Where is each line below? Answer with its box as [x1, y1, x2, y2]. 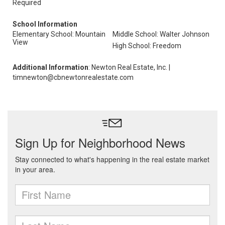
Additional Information [13, 63, 88, 71]
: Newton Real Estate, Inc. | [88, 63, 170, 71]
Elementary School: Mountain [13, 30, 105, 38]
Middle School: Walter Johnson [113, 30, 209, 38]
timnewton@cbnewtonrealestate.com [13, 73, 134, 81]
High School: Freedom [113, 42, 181, 50]
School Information [13, 20, 77, 28]
